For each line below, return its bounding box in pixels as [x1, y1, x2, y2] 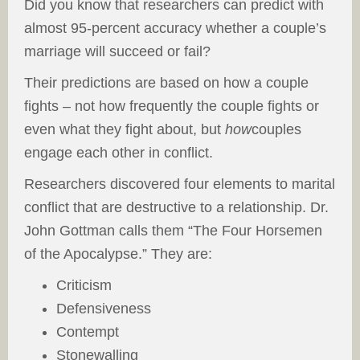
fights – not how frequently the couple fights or [24, 98, 319, 115]
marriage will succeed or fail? [24, 43, 211, 60]
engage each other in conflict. [24, 145, 213, 162]
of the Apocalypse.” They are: [24, 246, 212, 263]
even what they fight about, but [24, 121, 225, 138]
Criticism [56, 277, 112, 294]
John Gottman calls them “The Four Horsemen [24, 223, 322, 239]
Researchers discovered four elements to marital [24, 176, 335, 193]
